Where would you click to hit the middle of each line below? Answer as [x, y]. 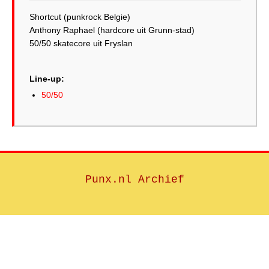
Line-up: [47, 79]
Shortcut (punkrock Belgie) [80, 17]
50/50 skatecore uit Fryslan [81, 43]
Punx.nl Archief [134, 180]
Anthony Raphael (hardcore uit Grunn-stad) [112, 30]
